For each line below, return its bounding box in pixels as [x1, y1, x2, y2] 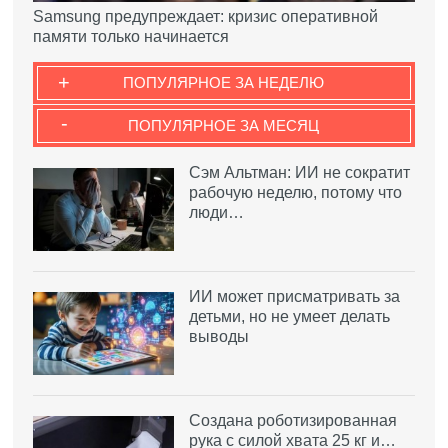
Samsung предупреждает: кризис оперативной [33, 8, 379, 26]
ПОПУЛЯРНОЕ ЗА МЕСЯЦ [128, 117, 320, 135]
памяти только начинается [33, 28, 230, 46]
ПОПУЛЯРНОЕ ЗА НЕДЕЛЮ [123, 74, 325, 92]
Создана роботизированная [189, 411, 398, 429]
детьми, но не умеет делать [189, 308, 391, 326]
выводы [189, 328, 250, 346]
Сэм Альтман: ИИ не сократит [189, 164, 411, 182]
